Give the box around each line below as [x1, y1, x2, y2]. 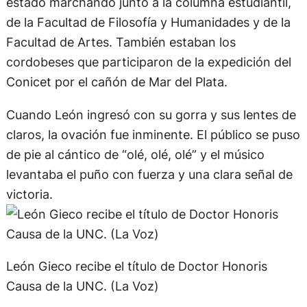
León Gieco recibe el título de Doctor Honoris [5, 273, 267, 288]
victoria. [5, 201, 53, 217]
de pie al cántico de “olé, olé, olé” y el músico [5, 161, 265, 177]
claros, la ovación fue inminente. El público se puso [5, 141, 300, 157]
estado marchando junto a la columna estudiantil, [5, 10, 291, 25]
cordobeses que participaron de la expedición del [5, 69, 291, 85]
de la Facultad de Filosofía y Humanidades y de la [5, 29, 291, 45]
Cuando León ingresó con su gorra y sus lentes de [5, 121, 296, 137]
